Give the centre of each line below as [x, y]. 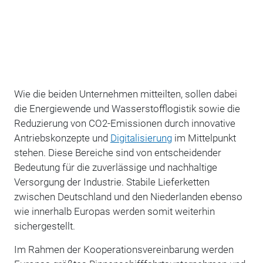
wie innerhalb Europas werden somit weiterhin [114, 211]
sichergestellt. [44, 226]
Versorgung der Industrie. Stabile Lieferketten [112, 182]
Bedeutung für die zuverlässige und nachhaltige [115, 167]
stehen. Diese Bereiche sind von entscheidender [117, 152]
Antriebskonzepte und [62, 138]
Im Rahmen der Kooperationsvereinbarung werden [124, 249]
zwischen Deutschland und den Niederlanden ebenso [128, 196]
